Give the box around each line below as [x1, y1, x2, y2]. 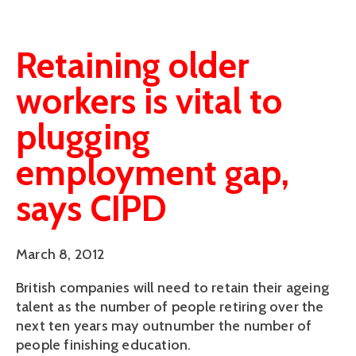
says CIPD [16, 187, 167, 230]
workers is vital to [16, 79, 282, 123]
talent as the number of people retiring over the [16, 297, 324, 315]
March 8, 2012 [16, 245, 105, 263]
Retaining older [16, 44, 249, 87]
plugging [16, 115, 150, 159]
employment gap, [16, 151, 289, 195]
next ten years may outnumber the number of [16, 316, 312, 335]
